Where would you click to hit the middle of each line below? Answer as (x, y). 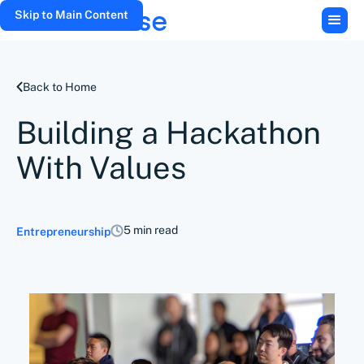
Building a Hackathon (169, 133)
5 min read (151, 230)
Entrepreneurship (63, 232)
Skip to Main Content (71, 15)
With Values (101, 168)
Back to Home (60, 87)
